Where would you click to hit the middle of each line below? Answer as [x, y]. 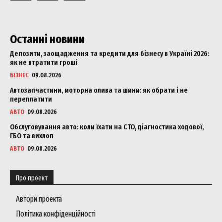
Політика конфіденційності [56, 214]
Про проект [32, 178]
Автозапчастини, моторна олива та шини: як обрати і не [99, 90]
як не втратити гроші [44, 62]
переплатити [31, 99]
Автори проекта [39, 199]
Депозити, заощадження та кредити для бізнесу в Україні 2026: [110, 53]
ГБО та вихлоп [32, 136]
